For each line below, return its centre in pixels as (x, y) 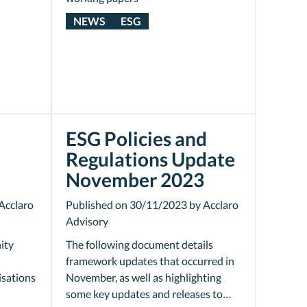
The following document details (139, 244)
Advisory (87, 221)
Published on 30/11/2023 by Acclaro (152, 205)
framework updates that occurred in (150, 261)
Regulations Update (150, 159)
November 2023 (135, 180)
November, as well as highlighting (143, 277)
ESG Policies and (136, 138)
